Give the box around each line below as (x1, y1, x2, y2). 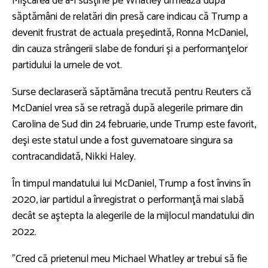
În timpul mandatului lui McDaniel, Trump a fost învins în (12, 175, 251, 193)
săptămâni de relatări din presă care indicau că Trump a (12, 8, 248, 26)
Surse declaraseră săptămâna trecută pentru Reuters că (12, 83, 251, 102)
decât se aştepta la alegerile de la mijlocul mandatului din (12, 207, 254, 226)
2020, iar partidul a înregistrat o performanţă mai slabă (12, 191, 244, 209)
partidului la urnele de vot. (12, 56, 122, 75)
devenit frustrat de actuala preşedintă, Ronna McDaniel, (12, 24, 248, 42)
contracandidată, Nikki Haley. (12, 148, 136, 166)
